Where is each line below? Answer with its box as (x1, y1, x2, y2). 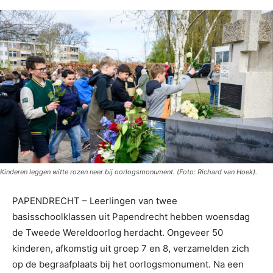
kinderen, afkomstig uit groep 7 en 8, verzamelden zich (12, 243, 249, 255)
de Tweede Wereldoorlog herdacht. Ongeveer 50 (12, 227, 223, 239)
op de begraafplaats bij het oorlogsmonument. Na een (12, 258, 244, 271)
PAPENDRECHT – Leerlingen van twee (12, 195, 177, 207)
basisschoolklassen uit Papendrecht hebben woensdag (12, 211, 250, 223)
